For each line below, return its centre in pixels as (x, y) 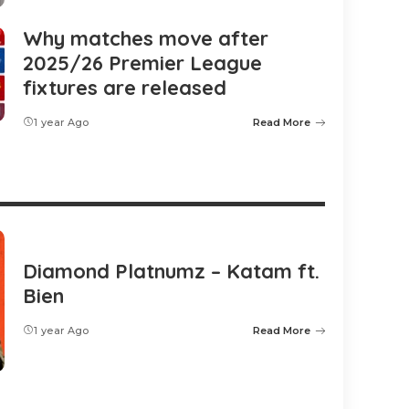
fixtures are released (125, 88)
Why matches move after (146, 38)
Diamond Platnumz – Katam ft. (171, 272)
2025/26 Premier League (142, 63)
